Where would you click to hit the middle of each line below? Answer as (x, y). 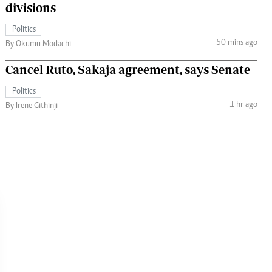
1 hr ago (243, 105)
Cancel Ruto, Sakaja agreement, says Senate (128, 69)
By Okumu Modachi (38, 44)
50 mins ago (236, 43)
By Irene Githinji (32, 106)
